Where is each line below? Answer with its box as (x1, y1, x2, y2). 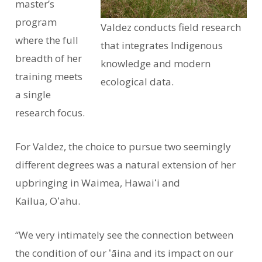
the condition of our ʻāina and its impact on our (15, 246, 234, 260)
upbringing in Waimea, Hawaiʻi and (15, 176, 181, 190)
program (15, 15, 57, 29)
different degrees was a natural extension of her (15, 158, 236, 172)
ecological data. (100, 75, 174, 89)
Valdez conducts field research (100, 20, 241, 35)
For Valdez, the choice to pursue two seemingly (15, 140, 232, 154)
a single (15, 88, 51, 102)
